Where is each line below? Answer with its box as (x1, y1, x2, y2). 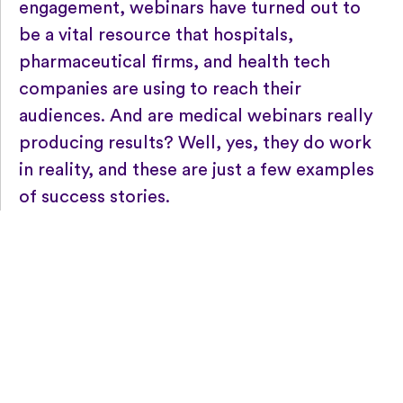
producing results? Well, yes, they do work (19, 133, 372, 152)
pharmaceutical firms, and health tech (19, 52, 330, 71)
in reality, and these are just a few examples (19, 160, 374, 179)
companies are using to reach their (19, 79, 301, 98)
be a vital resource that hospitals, (19, 25, 293, 44)
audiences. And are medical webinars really (19, 106, 372, 125)
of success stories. (19, 187, 170, 206)
